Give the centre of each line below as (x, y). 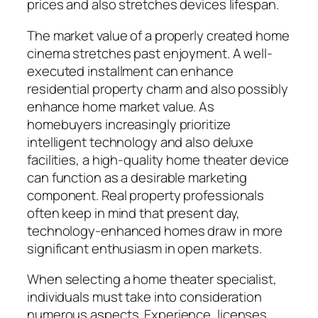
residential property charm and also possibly (158, 88)
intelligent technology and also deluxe (141, 142)
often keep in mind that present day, (134, 213)
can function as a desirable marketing (137, 177)
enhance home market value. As (121, 106)
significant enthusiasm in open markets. (145, 248)
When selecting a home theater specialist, (152, 279)
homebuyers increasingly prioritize (129, 124)
